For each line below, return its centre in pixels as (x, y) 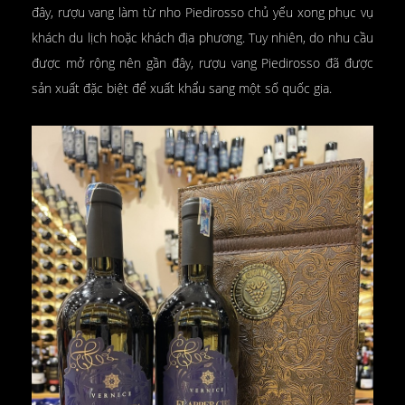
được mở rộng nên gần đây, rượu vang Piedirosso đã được (202, 62)
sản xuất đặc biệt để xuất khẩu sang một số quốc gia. (184, 88)
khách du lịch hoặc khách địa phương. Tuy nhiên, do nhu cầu (202, 37)
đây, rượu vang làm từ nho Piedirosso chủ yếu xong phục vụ (202, 12)
